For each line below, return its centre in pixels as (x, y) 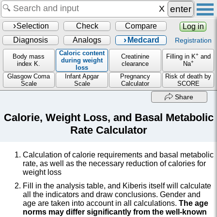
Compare (141, 26)
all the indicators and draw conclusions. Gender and (112, 194)
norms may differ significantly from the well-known (115, 212)
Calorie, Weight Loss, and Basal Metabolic (108, 117)
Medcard (143, 40)
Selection (33, 26)
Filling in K (181, 57)
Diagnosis (31, 40)
